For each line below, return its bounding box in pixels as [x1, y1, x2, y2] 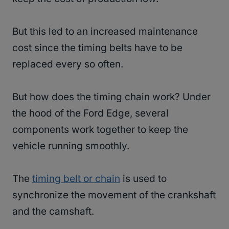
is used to [120, 173, 167, 185]
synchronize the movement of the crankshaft [12, 189, 216, 201]
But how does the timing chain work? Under [12, 91, 211, 103]
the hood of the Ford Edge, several [12, 107, 169, 120]
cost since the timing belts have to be [12, 42, 182, 54]
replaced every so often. [12, 58, 126, 71]
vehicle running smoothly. [12, 140, 132, 152]
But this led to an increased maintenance [12, 26, 198, 38]
